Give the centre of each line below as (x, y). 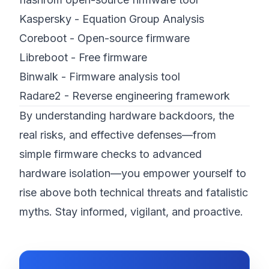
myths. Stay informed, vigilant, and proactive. (131, 212)
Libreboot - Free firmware (83, 57)
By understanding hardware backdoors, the (127, 116)
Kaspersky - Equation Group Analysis (112, 19)
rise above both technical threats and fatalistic (134, 192)
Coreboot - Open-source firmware (104, 38)
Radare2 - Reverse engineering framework (125, 96)
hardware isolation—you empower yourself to (133, 173)
